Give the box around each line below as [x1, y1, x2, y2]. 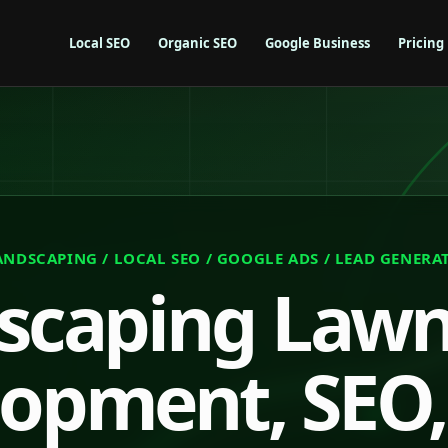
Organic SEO [158, 33, 237, 52]
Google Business [265, 33, 370, 52]
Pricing [398, 33, 444, 52]
